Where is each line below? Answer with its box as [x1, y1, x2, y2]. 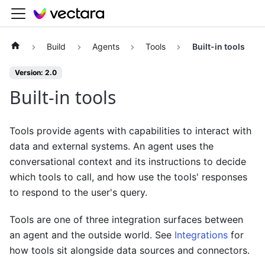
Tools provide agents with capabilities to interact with [9, 125, 251, 137]
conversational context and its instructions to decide [9, 156, 246, 168]
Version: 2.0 [15, 68, 57, 77]
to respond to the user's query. [9, 186, 147, 199]
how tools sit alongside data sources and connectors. [9, 244, 250, 257]
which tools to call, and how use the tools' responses [9, 171, 247, 183]
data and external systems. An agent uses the [9, 140, 214, 153]
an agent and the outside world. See [9, 229, 174, 241]
